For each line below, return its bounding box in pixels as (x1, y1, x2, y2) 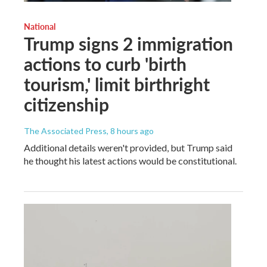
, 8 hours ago (107, 125, 154, 136)
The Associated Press (24, 125, 107, 136)
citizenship (24, 91, 109, 117)
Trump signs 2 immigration (24, 30, 233, 56)
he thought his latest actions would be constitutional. (24, 154, 237, 166)
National (24, 20, 55, 32)
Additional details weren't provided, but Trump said (24, 141, 232, 153)
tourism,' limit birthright (24, 71, 210, 97)
